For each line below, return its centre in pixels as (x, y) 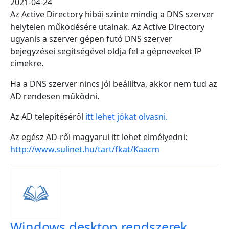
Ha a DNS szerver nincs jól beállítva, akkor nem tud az (114, 84)
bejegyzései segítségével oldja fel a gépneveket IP (106, 51)
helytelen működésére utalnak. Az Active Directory (107, 27)
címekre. (28, 63)
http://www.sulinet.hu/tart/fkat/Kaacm (85, 149)
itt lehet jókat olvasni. (127, 117)
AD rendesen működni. (56, 96)
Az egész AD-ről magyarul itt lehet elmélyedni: (99, 137)
